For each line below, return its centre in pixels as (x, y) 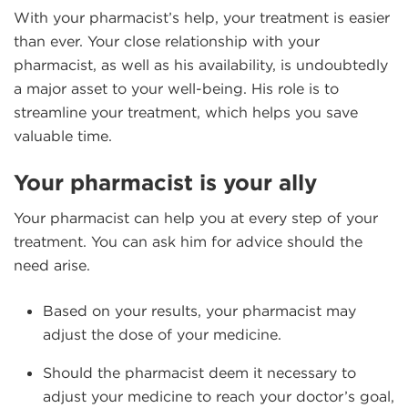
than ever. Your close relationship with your (167, 41)
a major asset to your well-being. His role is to (176, 88)
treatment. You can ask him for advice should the (188, 241)
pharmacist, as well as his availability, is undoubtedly (201, 65)
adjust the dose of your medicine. (162, 334)
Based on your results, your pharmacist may (199, 311)
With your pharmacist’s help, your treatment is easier (202, 17)
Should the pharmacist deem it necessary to (199, 372)
